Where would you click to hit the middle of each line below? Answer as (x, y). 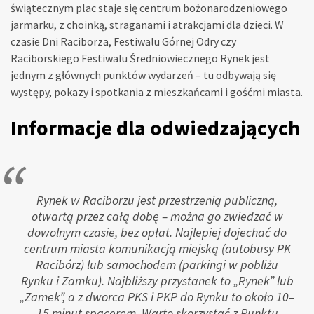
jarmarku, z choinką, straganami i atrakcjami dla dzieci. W (147, 25)
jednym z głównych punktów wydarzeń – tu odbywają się (143, 75)
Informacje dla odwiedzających (155, 128)
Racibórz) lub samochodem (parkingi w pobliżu (157, 265)
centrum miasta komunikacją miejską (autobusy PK (157, 249)
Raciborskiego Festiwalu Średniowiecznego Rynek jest (140, 59)
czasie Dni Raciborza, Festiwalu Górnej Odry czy (123, 42)
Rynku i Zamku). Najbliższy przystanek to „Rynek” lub (157, 281)
